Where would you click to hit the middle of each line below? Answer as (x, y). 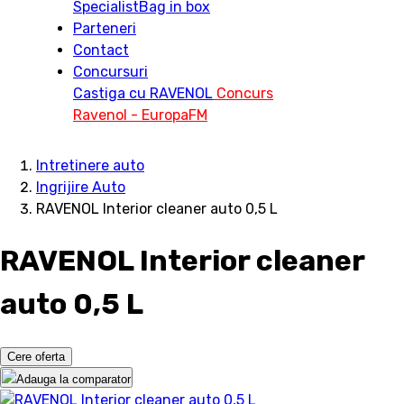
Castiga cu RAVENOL (143, 93)
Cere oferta (36, 356)
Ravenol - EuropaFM (140, 115)
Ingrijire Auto (81, 187)
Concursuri (110, 72)
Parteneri (105, 28)
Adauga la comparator (73, 379)
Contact (101, 50)
